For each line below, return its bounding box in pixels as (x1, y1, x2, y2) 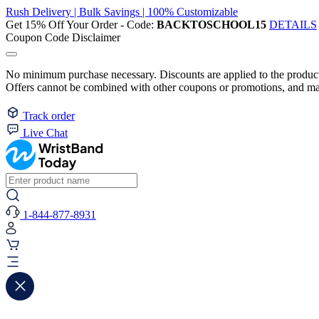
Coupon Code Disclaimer (6, 31, 120, 43)
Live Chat (23, 127, 68, 139)
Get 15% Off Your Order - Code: (6, 19, 157, 31)
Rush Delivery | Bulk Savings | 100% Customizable (6, 6, 238, 18)
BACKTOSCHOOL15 (157, 19, 266, 31)
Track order (23, 110, 75, 122)
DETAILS (269, 19, 317, 31)
